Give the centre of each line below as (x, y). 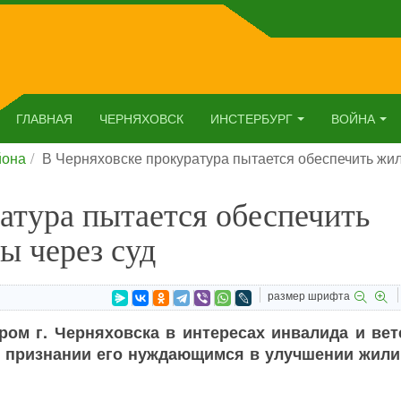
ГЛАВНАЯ (44, 118)
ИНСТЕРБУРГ (252, 118)
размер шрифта (308, 295)
